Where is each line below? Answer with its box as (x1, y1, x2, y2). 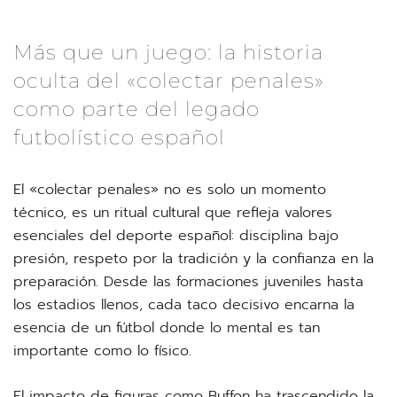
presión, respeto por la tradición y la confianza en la (13, 248, 374, 269)
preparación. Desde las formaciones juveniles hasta (13, 271, 363, 292)
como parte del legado (13, 97, 260, 121)
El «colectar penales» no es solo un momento (13, 179, 326, 200)
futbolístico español (13, 125, 225, 150)
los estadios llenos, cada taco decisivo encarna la (13, 294, 354, 315)
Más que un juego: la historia (13, 40, 323, 65)
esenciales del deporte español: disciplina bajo (13, 225, 339, 246)
